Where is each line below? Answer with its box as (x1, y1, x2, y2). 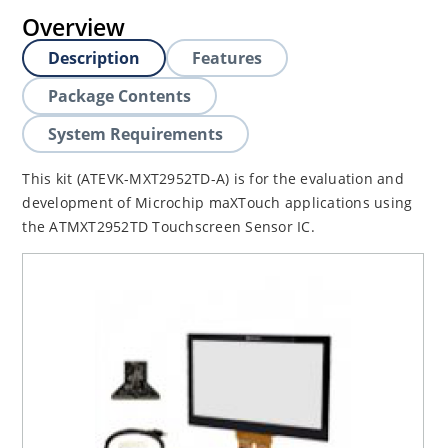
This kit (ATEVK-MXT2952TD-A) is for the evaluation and (22, 169, 404, 188)
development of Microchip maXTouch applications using (22, 193, 413, 212)
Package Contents (48, 85, 192, 107)
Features (192, 47, 263, 69)
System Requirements (48, 123, 224, 145)
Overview (22, 11, 126, 43)
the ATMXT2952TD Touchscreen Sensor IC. (22, 217, 320, 236)
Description (48, 47, 141, 69)
